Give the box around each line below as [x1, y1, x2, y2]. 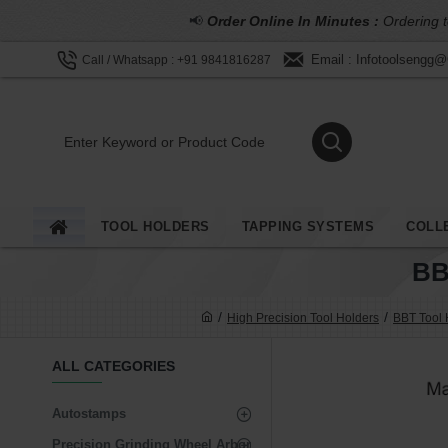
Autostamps [52, 406, 126, 421]
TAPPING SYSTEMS [241, 219, 374, 234]
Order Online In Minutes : [206, 12, 383, 29]
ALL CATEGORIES [52, 358, 175, 374]
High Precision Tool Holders [227, 310, 379, 325]
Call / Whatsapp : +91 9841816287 [82, 52, 271, 67]
